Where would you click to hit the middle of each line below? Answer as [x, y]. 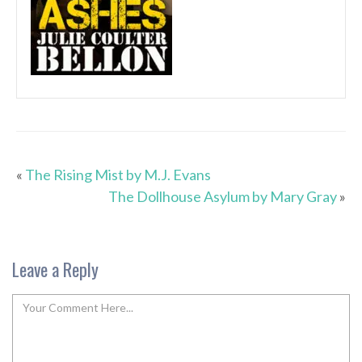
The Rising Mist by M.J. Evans [118, 175]
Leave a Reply [55, 269]
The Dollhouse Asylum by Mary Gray [223, 197]
